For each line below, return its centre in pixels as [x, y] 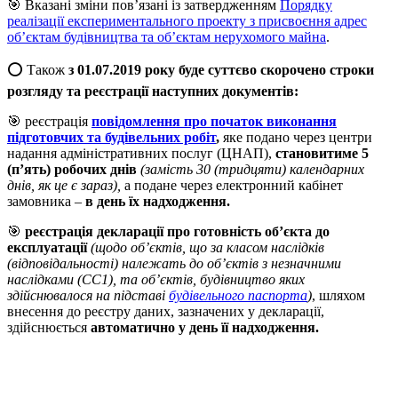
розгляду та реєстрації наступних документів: [153, 91]
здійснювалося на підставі [88, 295]
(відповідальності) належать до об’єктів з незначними [174, 263]
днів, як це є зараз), [66, 185]
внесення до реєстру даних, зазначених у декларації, [166, 311]
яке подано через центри [298, 137]
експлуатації [47, 247]
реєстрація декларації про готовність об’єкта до [177, 231]
